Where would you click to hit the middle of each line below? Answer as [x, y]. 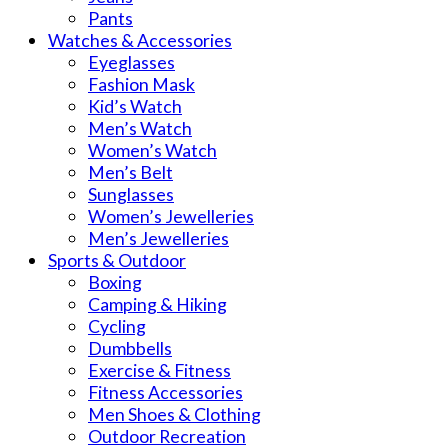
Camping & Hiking [157, 303]
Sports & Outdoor [117, 259]
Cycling [117, 325]
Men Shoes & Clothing [174, 413]
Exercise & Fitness [159, 369]
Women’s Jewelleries [171, 215]
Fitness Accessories [165, 391]
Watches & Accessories [140, 39]
